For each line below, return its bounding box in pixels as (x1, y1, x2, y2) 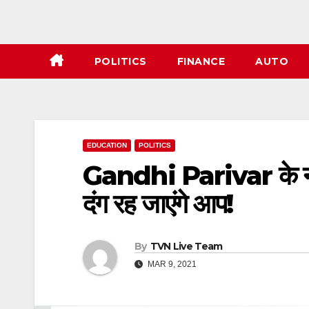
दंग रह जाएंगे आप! (83, 188, 233, 220)
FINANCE (177, 55, 225, 68)
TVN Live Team (150, 240, 223, 253)
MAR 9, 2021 (146, 259, 197, 270)
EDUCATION (87, 141, 127, 149)
